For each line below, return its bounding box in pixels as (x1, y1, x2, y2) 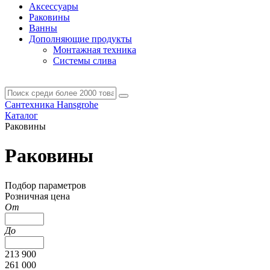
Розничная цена (5, 190, 70, 201)
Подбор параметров (5, 180, 86, 190)
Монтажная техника (53, 44, 136, 55)
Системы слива (53, 55, 116, 66)
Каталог (5, 110, 38, 121)
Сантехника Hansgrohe (5, 99, 98, 110)
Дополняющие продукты (29, 33, 132, 44)
